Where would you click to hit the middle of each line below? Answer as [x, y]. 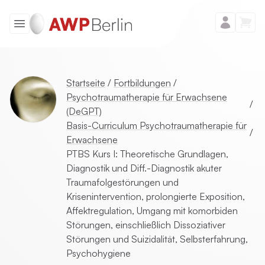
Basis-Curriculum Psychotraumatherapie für [156, 125]
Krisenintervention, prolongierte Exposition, [156, 196]
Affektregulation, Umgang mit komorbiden [152, 211]
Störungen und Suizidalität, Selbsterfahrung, [157, 239]
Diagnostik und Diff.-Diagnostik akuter [144, 168]
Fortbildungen [142, 83]
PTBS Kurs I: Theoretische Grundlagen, [147, 154]
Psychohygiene [98, 253]
